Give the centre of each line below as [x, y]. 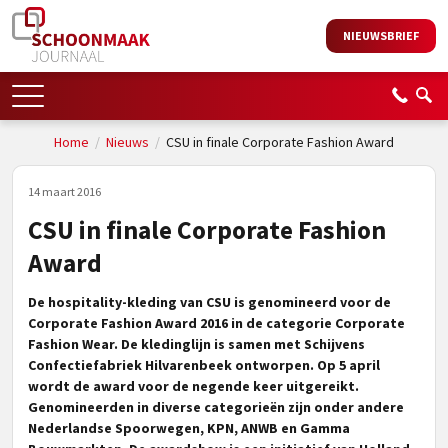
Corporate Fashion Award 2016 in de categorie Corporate [216, 323]
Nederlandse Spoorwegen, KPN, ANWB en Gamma [189, 428]
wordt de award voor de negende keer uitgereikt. [193, 386]
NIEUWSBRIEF [381, 35]
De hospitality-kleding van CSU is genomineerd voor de [209, 302]
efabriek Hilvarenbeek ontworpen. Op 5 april [232, 365]
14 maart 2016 [64, 191]
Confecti [56, 365]
